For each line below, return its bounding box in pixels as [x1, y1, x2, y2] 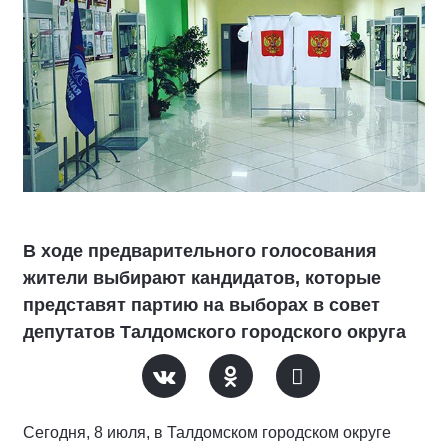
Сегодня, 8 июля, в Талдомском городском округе [23, 423, 391, 441]
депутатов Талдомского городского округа [23, 321, 406, 342]
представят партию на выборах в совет [23, 294, 380, 315]
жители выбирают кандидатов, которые [23, 267, 381, 288]
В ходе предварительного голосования [23, 240, 377, 261]
